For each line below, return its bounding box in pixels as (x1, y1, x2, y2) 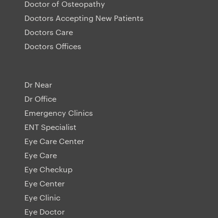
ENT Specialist (24, 122, 76, 132)
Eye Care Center (24, 136, 84, 146)
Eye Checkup (24, 164, 73, 175)
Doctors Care (24, 27, 73, 37)
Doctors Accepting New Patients (24, 13, 144, 23)
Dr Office (24, 93, 56, 104)
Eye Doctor (24, 206, 65, 217)
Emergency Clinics (24, 108, 93, 118)
